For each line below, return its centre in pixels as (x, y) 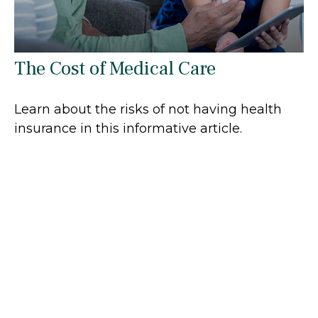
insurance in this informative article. (128, 128)
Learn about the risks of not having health (148, 109)
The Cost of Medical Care (115, 68)
